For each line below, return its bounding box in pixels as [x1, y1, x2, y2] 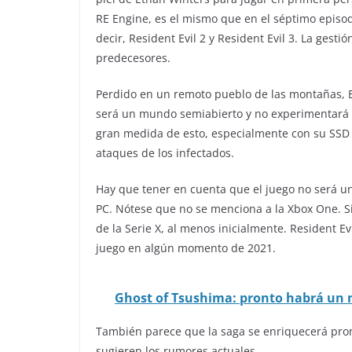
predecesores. [96, 50, 170, 66]
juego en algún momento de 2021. [96, 240, 276, 256]
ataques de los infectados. [96, 145, 234, 161]
